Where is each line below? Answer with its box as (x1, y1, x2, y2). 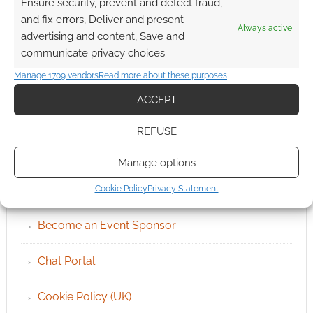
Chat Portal (37, 254, 95, 268)
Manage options (117, 156, 196, 169)
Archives (37, 183, 82, 197)
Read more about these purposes (99, 71, 227, 80)
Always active (238, 22, 292, 33)
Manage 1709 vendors (14, 71, 99, 80)
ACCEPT (136, 93, 177, 106)
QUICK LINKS (126, 141, 187, 153)
